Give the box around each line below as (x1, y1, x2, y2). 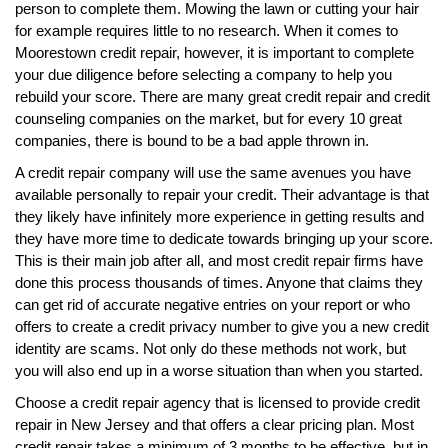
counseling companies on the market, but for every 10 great (15, 109, 402, 127)
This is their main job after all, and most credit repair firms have (15, 251, 423, 269)
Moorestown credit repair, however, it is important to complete (15, 43, 414, 61)
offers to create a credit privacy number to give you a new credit (15, 317, 429, 335)
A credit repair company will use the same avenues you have (15, 163, 411, 181)
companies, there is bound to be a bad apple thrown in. (15, 131, 369, 149)
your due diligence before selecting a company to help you (15, 65, 392, 83)
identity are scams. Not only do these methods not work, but (15, 339, 406, 357)
